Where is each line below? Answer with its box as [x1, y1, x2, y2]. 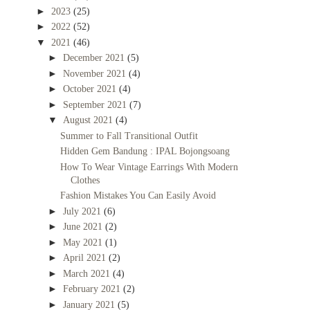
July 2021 [62, 206, 104, 217]
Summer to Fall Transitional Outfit [60, 130, 198, 141]
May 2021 [62, 237, 105, 248]
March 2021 [62, 268, 113, 279]
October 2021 [62, 84, 119, 95]
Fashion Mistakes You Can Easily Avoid [60, 190, 216, 201]
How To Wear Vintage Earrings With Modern [60, 161, 238, 172]
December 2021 [62, 53, 127, 64]
